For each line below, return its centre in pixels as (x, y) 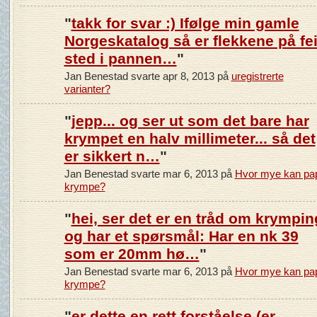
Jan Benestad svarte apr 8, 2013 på (148, 76)
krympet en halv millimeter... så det (190, 138)
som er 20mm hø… (132, 253)
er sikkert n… (112, 156)
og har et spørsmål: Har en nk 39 (181, 236)
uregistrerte (257, 76)
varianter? (87, 88)
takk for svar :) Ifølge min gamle (185, 23)
